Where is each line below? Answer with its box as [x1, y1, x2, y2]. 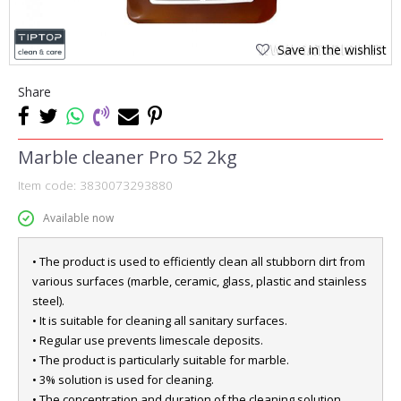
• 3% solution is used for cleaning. [32, 371, 214, 388]
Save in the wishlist [277, 41, 387, 58]
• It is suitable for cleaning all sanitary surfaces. [32, 312, 287, 328]
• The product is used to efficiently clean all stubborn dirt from [32, 253, 365, 269]
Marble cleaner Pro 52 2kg [18, 145, 237, 169]
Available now [43, 210, 114, 226]
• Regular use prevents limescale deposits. [32, 332, 263, 348]
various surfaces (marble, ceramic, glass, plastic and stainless [32, 273, 367, 289]
